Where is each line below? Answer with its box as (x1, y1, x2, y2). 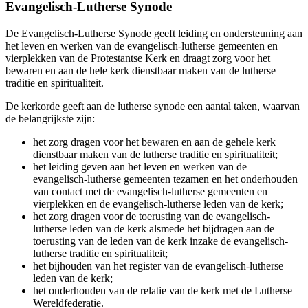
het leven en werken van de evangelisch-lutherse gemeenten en (5, 40, 278, 52)
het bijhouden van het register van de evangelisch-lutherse (33, 260, 283, 272)
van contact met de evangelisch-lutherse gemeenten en (33, 186, 267, 198)
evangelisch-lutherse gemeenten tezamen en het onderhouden (33, 173, 298, 186)
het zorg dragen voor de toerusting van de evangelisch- (33, 210, 270, 223)
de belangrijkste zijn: (5, 113, 95, 125)
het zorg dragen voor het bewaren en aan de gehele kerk (33, 136, 276, 148)
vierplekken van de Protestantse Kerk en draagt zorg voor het (5, 52, 270, 65)
